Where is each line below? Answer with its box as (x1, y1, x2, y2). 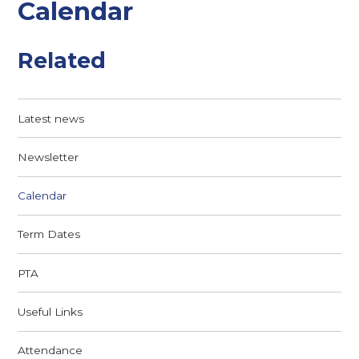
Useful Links (18, 305, 83, 318)
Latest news (18, 111, 85, 125)
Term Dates (18, 228, 81, 241)
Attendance (18, 344, 83, 357)
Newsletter (18, 150, 79, 163)
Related (18, 47, 107, 75)
